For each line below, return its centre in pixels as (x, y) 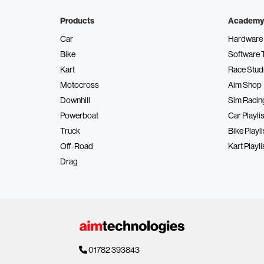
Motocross (80, 85)
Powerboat (79, 115)
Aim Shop (245, 85)
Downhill (75, 100)
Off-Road (77, 146)
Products (77, 21)
